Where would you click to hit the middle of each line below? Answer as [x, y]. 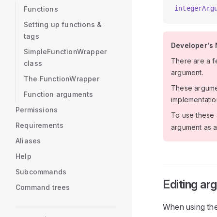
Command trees [43, 187]
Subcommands [41, 172]
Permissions [37, 110]
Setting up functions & [63, 24]
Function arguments [59, 94]
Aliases [28, 141]
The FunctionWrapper [62, 79]
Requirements [40, 125]
